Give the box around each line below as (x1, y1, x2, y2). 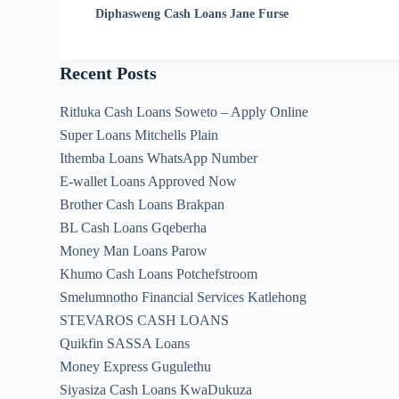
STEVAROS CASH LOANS (60, 313, 230, 328)
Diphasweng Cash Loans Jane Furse (95, 7, 289, 20)
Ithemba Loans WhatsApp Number (60, 151, 258, 166)
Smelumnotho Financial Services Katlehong (60, 289, 307, 305)
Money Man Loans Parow (60, 243, 208, 258)
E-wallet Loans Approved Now (60, 174, 238, 189)
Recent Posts (60, 63, 158, 83)
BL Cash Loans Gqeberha (60, 220, 208, 235)
